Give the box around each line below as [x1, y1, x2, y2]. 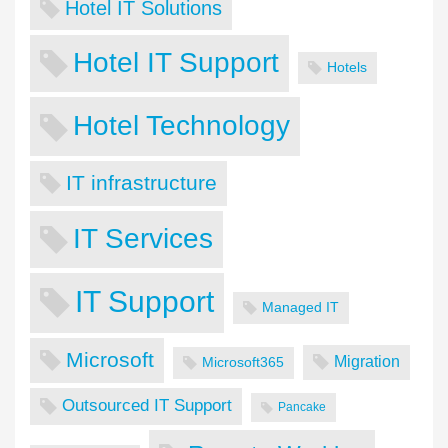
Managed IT [262, 299, 339, 316]
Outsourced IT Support [62, 396, 232, 416]
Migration [334, 353, 400, 371]
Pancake [278, 400, 326, 415]
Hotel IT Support [73, 47, 279, 79]
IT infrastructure [66, 170, 217, 194]
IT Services [73, 222, 213, 254]
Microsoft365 [202, 354, 284, 371]
